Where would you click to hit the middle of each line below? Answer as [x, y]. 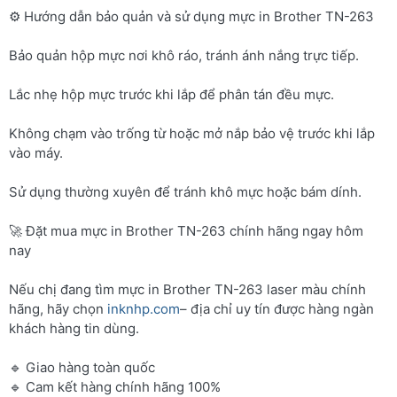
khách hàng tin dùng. [74, 328]
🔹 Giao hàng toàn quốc [82, 367]
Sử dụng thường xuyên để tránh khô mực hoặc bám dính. [185, 191]
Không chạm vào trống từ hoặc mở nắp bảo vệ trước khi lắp [192, 133]
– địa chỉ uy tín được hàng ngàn [277, 308]
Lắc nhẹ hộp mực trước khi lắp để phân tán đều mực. [171, 94]
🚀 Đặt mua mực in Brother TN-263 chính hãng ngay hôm [186, 230]
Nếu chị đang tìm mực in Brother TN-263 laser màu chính [187, 289]
